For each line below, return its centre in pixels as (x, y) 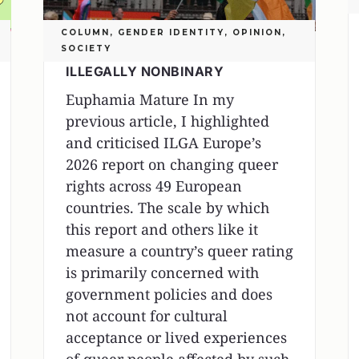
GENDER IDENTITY (171, 33)
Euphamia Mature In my (149, 100)
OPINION (257, 33)
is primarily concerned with (162, 273)
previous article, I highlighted (167, 121)
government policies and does (169, 294)
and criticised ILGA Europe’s (163, 143)
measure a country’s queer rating (179, 251)
